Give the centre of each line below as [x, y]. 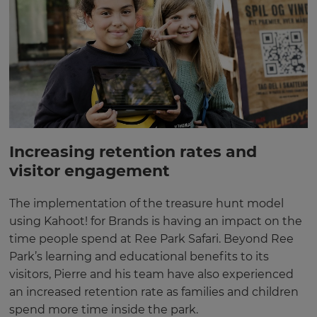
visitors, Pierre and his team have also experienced [151, 275]
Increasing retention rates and [133, 152]
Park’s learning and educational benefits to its [139, 257]
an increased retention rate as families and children [154, 292]
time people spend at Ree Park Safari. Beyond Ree [151, 239]
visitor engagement [90, 171]
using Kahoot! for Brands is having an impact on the [156, 221]
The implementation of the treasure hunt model [146, 204]
